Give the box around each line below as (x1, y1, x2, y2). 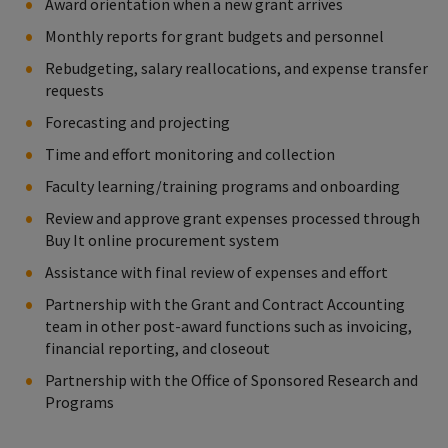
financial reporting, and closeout (45, 337, 270, 358)
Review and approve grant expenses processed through (45, 207, 420, 228)
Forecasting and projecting (45, 111, 230, 132)
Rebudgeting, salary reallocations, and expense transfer (45, 57, 428, 78)
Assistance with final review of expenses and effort (45, 261, 388, 282)
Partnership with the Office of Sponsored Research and (45, 369, 418, 390)
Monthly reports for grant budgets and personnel (45, 25, 384, 46)
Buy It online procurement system (45, 229, 279, 250)
